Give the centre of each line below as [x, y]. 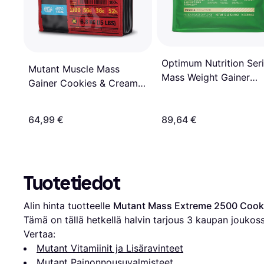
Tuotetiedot [72, 183]
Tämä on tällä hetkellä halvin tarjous [105, 220]
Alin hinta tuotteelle [68, 205]
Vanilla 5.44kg [193, 91]
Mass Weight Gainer [206, 77]
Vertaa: [39, 234]
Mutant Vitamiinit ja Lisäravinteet [110, 248]
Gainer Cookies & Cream [83, 83]
